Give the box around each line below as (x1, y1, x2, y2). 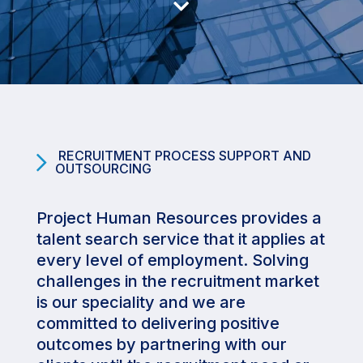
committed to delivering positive (36, 314, 280, 333)
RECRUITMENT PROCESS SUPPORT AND (54, 147, 311, 164)
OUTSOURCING (54, 160, 152, 177)
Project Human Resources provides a (36, 208, 322, 228)
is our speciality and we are (36, 293, 246, 312)
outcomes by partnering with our (36, 335, 287, 354)
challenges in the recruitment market (36, 271, 319, 291)
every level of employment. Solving (36, 250, 309, 270)
